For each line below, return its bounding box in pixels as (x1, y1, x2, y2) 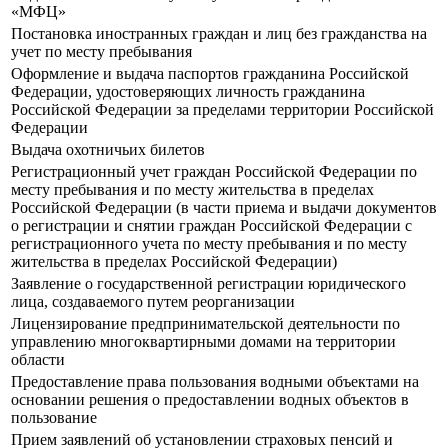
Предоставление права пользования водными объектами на (11, 373, 419, 391)
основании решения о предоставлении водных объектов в (11, 391, 409, 409)
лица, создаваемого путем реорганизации (11, 293, 295, 311)
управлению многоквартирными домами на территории (11, 333, 396, 351)
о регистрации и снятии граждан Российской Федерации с (11, 217, 412, 235)
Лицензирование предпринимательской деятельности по (11, 315, 400, 333)
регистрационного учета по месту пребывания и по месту (11, 235, 407, 253)
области (11, 351, 65, 369)
